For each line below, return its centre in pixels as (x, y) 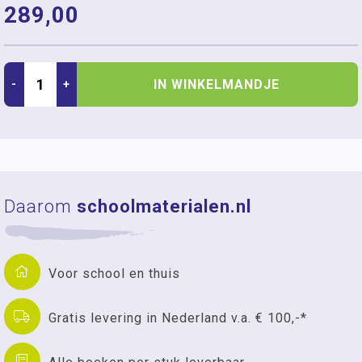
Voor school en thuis (114, 273)
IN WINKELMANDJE (217, 84)
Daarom (40, 206)
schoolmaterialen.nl (164, 206)
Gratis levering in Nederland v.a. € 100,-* (178, 318)
